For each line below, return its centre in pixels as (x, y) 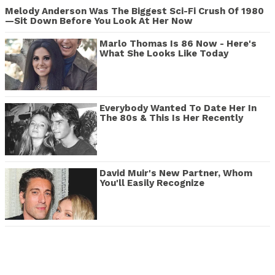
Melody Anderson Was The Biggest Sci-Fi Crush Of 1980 (134, 11)
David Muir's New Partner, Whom (176, 173)
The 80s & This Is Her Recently (171, 118)
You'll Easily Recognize (152, 183)
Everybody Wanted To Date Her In (178, 108)
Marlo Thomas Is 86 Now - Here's (178, 43)
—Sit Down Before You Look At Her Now (99, 21)
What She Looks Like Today (164, 53)
